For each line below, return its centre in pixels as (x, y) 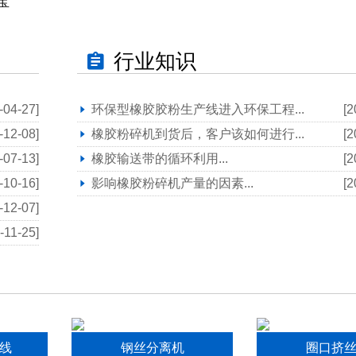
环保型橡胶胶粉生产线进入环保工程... (197, 109)
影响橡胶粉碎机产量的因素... (172, 183)
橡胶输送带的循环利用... (159, 158)
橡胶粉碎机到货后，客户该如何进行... (197, 133)
